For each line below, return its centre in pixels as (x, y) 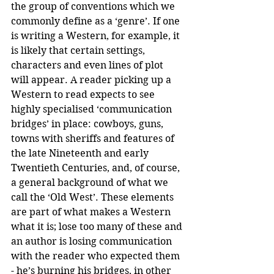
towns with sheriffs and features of (94, 138)
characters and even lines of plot (88, 65)
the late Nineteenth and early (81, 153)
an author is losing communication (93, 241)
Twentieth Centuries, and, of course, (97, 168)
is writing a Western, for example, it (97, 35)
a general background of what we (91, 182)
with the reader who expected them (97, 256)
